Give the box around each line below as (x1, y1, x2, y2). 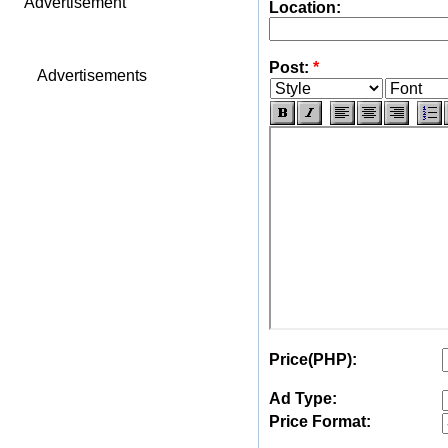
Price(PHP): (268, 351, 357, 368)
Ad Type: (268, 390, 337, 407)
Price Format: (268, 413, 371, 430)
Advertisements (36, 67, 147, 84)
